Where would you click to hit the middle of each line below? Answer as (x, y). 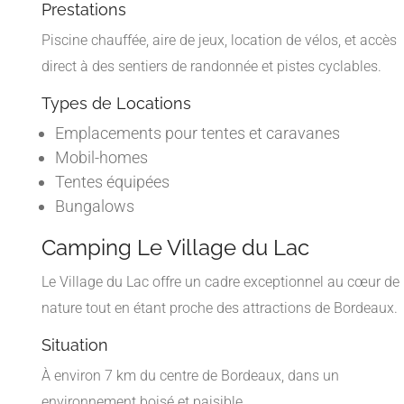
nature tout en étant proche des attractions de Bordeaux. (220, 308)
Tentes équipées (112, 181)
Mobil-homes (101, 157)
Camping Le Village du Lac (175, 247)
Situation (75, 344)
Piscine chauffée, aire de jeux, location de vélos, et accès (219, 40)
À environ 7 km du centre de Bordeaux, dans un (190, 375)
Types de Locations (116, 103)
